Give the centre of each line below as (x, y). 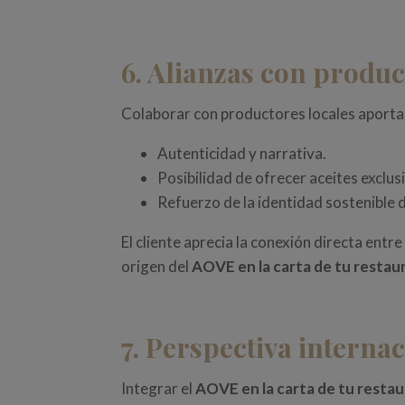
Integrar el (159, 389)
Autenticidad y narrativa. (242, 154)
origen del (157, 267)
